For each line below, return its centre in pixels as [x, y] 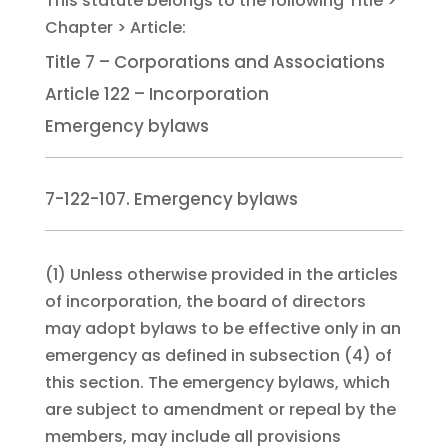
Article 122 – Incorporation [156, 94]
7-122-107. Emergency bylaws [171, 199]
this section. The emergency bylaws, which [217, 383]
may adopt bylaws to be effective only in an [222, 329]
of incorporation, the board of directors [205, 302]
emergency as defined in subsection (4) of [218, 356]
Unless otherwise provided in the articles [233, 275]
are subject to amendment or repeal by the [220, 410]
